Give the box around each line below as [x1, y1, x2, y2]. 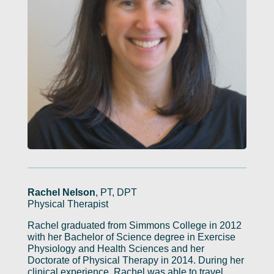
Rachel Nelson [27, 187, 95, 198]
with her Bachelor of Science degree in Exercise [27, 231, 235, 242]
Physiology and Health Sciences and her [27, 243, 204, 254]
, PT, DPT [95, 187, 137, 198]
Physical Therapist [27, 198, 108, 209]
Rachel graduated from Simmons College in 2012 [27, 220, 242, 231]
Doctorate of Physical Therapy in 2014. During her [27, 254, 244, 265]
